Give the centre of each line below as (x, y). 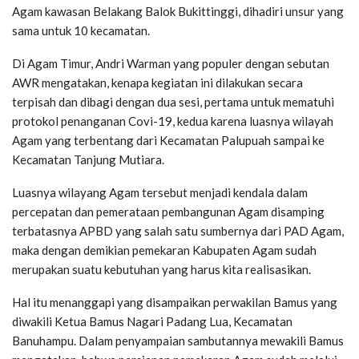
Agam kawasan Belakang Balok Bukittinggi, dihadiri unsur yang (178, 12)
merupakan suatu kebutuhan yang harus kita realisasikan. (161, 270)
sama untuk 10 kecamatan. (81, 31)
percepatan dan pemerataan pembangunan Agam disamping (168, 212)
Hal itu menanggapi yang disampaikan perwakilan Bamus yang (175, 303)
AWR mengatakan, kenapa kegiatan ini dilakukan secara (157, 83)
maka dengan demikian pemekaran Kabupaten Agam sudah (164, 250)
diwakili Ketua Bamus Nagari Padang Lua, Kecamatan (152, 322)
